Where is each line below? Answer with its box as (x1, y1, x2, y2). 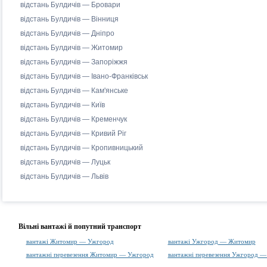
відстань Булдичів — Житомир (20, 44, 123, 52)
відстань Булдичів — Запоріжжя (20, 58, 128, 66)
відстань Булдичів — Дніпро (20, 29, 114, 38)
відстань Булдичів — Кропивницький (20, 144, 143, 152)
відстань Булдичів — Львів (20, 172, 108, 181)
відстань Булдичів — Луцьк (20, 158, 110, 166)
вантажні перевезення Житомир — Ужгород (26, 251, 154, 258)
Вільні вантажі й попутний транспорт (18, 222, 141, 231)
